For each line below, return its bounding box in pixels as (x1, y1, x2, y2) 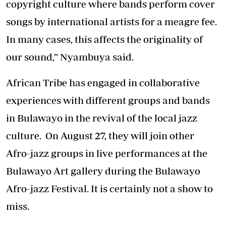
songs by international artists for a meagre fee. (6, 16, 219, 28)
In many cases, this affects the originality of (6, 33, 203, 45)
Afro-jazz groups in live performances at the (6, 147, 207, 159)
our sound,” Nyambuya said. (6, 51, 134, 63)
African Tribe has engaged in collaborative (6, 77, 200, 89)
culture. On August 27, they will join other (6, 130, 194, 142)
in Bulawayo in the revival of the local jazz (6, 112, 197, 124)
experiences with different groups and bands (6, 94, 210, 106)
